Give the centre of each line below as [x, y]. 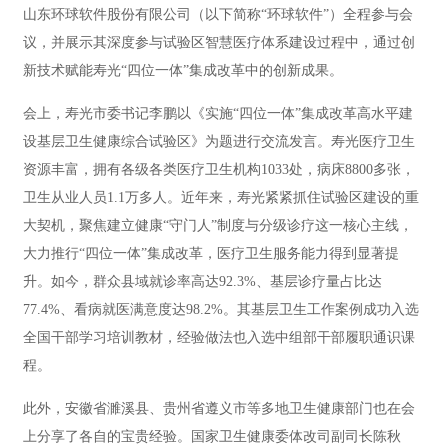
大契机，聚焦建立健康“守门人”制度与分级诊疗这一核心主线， [218, 226]
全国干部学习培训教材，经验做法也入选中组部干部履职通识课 [219, 338]
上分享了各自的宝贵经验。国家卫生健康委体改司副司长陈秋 [212, 437]
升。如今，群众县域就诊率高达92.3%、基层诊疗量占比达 [202, 282]
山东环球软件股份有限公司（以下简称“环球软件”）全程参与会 [218, 15]
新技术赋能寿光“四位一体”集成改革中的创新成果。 [183, 71]
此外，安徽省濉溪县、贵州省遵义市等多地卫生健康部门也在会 [219, 409]
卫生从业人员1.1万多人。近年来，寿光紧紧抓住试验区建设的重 [221, 198]
